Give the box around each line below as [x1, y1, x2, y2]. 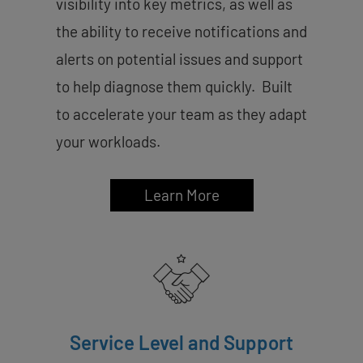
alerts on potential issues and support [56, 49, 303, 68]
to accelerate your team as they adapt [56, 104, 307, 123]
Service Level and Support [70, 330, 293, 354]
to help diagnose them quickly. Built [56, 76, 293, 96]
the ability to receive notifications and [56, 21, 307, 41]
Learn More [143, 185, 220, 204]
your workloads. [56, 131, 160, 151]
